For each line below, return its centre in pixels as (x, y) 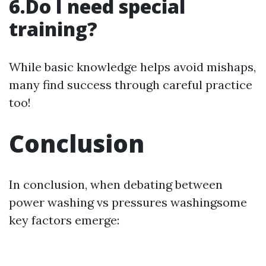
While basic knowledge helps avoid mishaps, (132, 67)
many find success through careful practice (131, 85)
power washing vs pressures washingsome (128, 202)
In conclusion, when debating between (116, 184)
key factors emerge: (64, 220)
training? (53, 29)
